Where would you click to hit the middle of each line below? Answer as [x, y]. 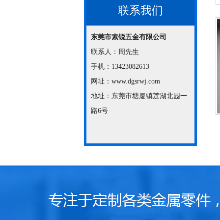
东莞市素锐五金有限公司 [129, 37]
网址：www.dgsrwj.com [125, 81]
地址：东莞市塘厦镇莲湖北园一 [139, 96]
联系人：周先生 [115, 52]
